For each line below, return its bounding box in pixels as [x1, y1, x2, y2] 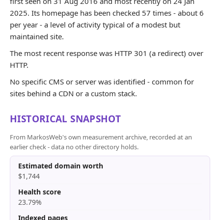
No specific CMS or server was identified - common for [10, 77, 194, 86]
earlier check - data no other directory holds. [10, 142, 138, 151]
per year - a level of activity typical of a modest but [10, 20, 180, 29]
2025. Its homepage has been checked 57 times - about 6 [10, 8, 204, 18]
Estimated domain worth [18, 161, 103, 170]
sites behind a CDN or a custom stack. [10, 88, 137, 98]
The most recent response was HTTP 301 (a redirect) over [10, 48, 203, 58]
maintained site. [10, 31, 64, 41]
